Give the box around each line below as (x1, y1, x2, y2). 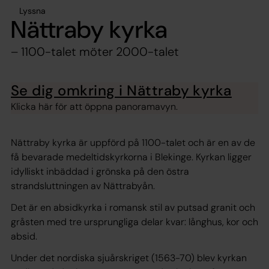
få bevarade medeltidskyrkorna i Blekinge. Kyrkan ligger (11, 151, 252, 163)
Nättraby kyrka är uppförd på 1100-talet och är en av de (11, 136, 255, 149)
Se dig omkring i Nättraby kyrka (11, 80, 232, 100)
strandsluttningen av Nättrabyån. (11, 180, 155, 192)
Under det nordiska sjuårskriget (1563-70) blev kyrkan (11, 252, 247, 264)
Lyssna (19, 5, 46, 16)
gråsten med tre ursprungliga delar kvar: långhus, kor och (11, 216, 258, 228)
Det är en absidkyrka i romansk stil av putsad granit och (11, 201, 255, 214)
